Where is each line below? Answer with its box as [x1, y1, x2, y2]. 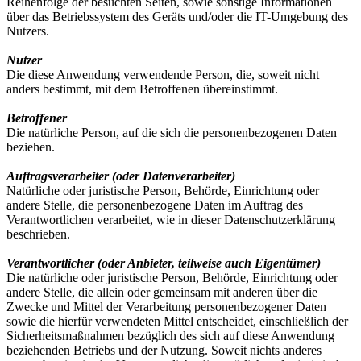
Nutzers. [6, 24, 49, 39]
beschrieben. [6, 227, 70, 242]
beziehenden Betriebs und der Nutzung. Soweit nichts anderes [6, 343, 322, 358]
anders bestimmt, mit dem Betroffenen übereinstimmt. [6, 82, 278, 97]
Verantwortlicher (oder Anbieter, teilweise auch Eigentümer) [6, 256, 321, 271]
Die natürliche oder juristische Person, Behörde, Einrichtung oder [6, 271, 338, 285]
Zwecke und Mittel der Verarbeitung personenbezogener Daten [6, 300, 326, 314]
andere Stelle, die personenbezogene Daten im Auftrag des [6, 198, 303, 213]
